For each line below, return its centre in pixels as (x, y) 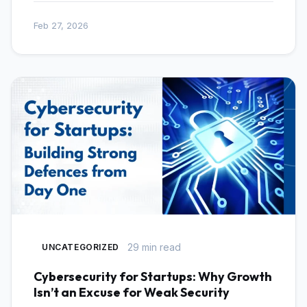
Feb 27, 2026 (61, 25)
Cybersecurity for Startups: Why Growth (153, 277)
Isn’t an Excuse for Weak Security (132, 292)
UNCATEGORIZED (81, 247)
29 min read (154, 247)
